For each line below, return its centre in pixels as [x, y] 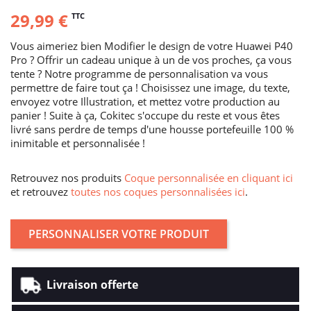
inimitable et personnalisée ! [78, 143]
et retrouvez [41, 191]
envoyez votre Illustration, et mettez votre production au [145, 101]
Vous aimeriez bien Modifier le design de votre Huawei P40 [152, 45]
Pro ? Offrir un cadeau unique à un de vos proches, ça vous [151, 59]
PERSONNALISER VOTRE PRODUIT [119, 234]
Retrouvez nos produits [67, 177]
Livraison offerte [92, 284]
